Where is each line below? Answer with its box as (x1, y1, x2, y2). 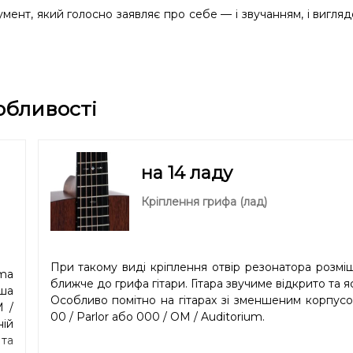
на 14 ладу (140, 162, 232, 184)
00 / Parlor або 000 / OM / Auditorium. (50, 310, 265, 324)
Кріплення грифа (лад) (140, 195, 267, 209)
